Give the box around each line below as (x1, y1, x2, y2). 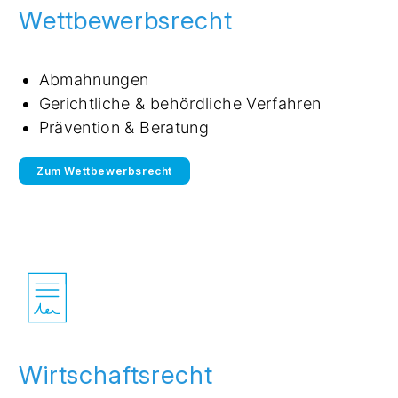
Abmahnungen (38, 69, 149, 89)
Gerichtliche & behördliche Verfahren (38, 93, 322, 113)
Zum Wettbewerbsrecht (36, 163, 172, 178)
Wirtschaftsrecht (19, 360, 213, 391)
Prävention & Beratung (38, 117, 210, 137)
